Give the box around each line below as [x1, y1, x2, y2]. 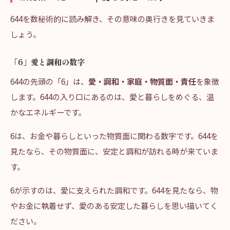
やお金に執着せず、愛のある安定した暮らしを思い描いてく [10, 200, 218, 211]
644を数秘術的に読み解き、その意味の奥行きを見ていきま [10, 13, 215, 24]
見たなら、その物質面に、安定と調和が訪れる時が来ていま [10, 145, 218, 157]
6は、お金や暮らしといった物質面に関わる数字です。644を [10, 130, 218, 141]
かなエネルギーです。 [10, 106, 86, 118]
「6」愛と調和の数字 [10, 56, 85, 67]
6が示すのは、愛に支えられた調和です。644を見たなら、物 [10, 184, 218, 196]
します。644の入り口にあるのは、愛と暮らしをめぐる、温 [10, 91, 214, 102]
